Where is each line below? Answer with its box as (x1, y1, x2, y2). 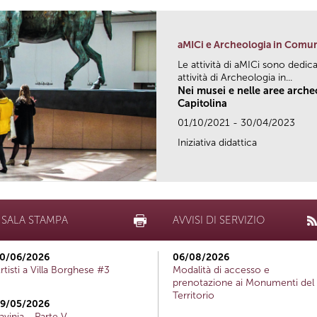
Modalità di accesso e (173, 263, 270, 276)
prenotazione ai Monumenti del (173, 276, 314, 289)
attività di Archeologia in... (178, 71, 292, 83)
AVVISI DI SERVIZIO (173, 213, 265, 226)
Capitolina (178, 96, 227, 110)
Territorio (173, 289, 214, 301)
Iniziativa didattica (178, 136, 257, 149)
